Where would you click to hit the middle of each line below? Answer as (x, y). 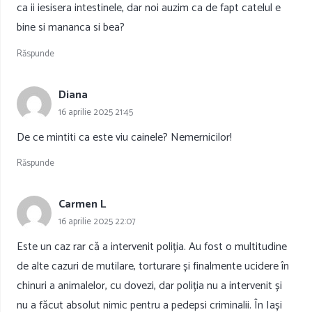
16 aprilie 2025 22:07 (97, 222)
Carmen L (82, 205)
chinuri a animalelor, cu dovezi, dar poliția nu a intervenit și (149, 286)
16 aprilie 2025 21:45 (96, 112)
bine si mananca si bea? (71, 28)
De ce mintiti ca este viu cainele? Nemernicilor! (124, 137)
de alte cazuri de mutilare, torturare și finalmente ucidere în (153, 266)
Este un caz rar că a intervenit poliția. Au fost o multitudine (152, 247)
